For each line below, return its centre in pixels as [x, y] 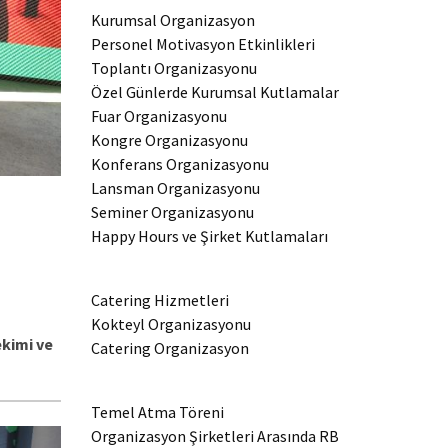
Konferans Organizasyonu [180, 164]
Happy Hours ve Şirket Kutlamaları [209, 236]
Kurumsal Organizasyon [173, 20]
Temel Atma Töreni [157, 412]
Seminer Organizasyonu [172, 212]
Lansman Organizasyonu [175, 188]
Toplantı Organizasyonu [174, 68]
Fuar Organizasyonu [159, 116]
